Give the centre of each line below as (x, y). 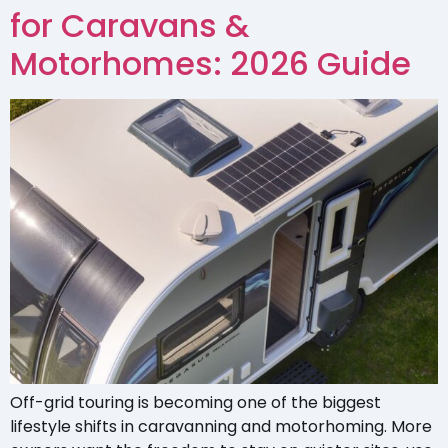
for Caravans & (129, 25)
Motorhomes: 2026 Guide (210, 63)
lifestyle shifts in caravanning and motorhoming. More (221, 427)
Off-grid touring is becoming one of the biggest (195, 403)
